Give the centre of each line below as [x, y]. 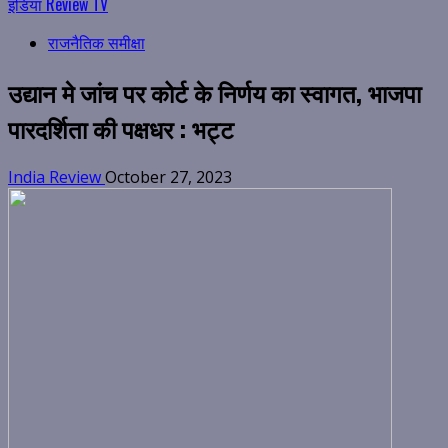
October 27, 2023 [168, 177]
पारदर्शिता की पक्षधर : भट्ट [121, 128]
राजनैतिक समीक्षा [96, 43]
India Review [56, 177]
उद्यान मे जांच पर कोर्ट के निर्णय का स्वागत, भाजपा [214, 92]
